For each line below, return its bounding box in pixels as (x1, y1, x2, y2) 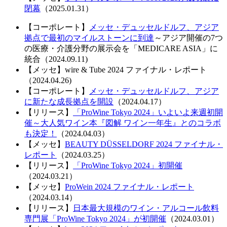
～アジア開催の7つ (154, 33, 223, 42)
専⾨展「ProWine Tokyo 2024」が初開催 (24, 214, 166, 223)
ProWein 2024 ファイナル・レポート (65, 182, 194, 191)
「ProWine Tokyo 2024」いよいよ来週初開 (73, 107, 223, 117)
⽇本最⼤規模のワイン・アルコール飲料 (73, 203, 219, 212)
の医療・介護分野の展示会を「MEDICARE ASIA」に (24, 44, 218, 53)
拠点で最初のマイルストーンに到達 (24, 33, 154, 42)
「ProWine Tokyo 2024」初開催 (73, 161, 182, 170)
